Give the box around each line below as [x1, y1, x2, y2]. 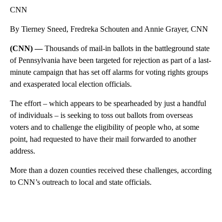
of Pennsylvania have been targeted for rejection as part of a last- [10, 56, 211, 65]
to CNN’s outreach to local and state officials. [10, 178, 152, 187]
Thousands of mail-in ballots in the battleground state [45, 44, 210, 53]
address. [10, 147, 35, 156]
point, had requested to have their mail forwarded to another [10, 135, 196, 144]
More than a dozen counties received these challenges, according [10, 166, 212, 175]
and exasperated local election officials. [10, 80, 132, 89]
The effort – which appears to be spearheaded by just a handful [10, 99, 206, 108]
